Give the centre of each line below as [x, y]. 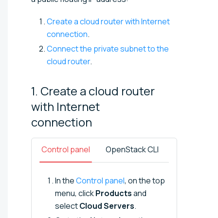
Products [114, 193]
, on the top [145, 180]
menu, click [75, 193]
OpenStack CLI [132, 149]
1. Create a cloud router [93, 91]
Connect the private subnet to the [108, 48]
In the [65, 180]
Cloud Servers [107, 206]
